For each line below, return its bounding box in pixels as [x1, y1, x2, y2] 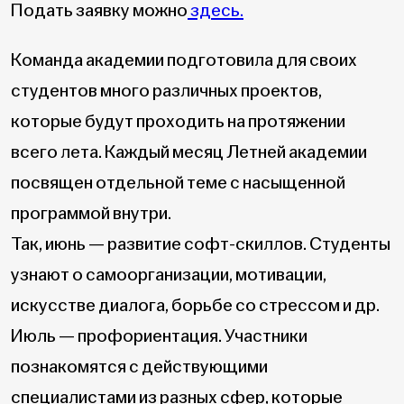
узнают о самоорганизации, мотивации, [11, 263, 326, 287]
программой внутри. [11, 202, 171, 225]
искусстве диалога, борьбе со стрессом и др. [11, 294, 380, 317]
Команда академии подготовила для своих [11, 49, 357, 72]
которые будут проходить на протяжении [11, 110, 345, 133]
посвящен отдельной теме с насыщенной [11, 171, 345, 195]
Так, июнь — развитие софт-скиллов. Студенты [11, 233, 390, 256]
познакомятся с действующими [11, 355, 268, 379]
